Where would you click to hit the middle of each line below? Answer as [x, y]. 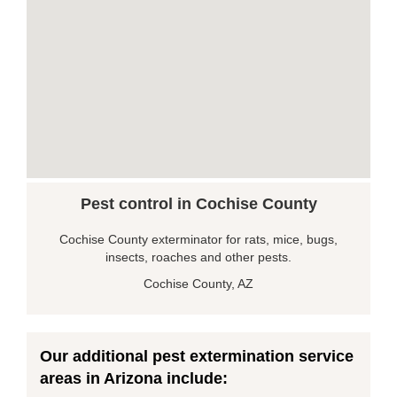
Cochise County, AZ [198, 283]
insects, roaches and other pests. [198, 257]
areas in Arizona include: [134, 378]
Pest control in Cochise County [198, 203]
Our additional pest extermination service [197, 356]
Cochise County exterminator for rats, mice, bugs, [198, 239]
